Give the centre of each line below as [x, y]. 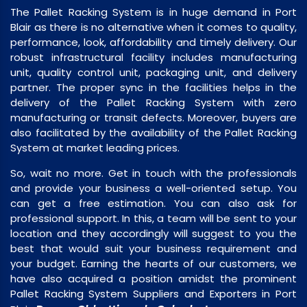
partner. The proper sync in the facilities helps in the [153, 87]
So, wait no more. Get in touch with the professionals [153, 173]
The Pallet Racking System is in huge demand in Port [153, 12]
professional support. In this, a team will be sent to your [153, 218]
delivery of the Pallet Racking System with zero [153, 102]
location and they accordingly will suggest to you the [153, 233]
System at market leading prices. [95, 148]
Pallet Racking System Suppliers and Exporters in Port [153, 294]
